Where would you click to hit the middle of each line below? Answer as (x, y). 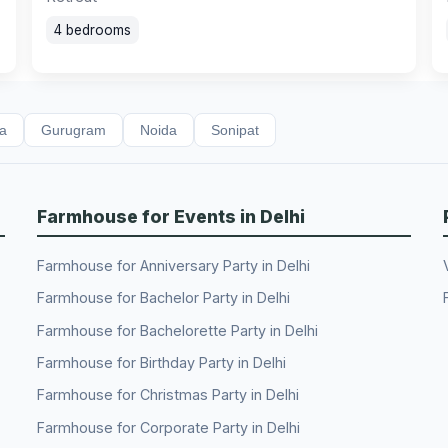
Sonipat (235, 130)
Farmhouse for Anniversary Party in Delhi (174, 265)
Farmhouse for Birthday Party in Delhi (162, 363)
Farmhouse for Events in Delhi (171, 216)
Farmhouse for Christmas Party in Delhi (168, 395)
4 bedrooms (92, 30)
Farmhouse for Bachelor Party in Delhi (164, 298)
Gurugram (73, 130)
